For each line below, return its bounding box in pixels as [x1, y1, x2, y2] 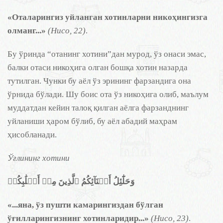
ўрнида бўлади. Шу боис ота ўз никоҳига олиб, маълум [7, 90, 209, 99]
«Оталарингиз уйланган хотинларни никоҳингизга [7, 12, 208, 22]
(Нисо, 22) [48, 26, 86, 35]
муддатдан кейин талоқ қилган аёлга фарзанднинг [7, 103, 189, 112]
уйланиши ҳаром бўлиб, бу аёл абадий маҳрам [7, 116, 177, 126]
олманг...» [7, 26, 46, 35]
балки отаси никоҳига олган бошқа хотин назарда [7, 63, 188, 72]
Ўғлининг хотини [7, 153, 70, 163]
